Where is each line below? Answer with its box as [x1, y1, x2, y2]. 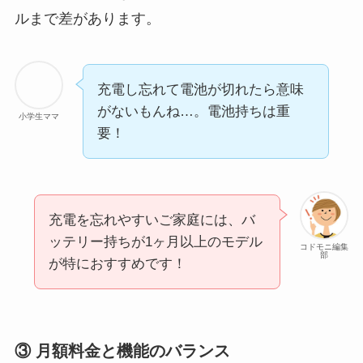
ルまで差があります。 [14, 10, 160, 27]
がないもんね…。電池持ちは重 [96, 103, 290, 119]
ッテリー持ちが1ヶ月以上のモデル [48, 233, 263, 250]
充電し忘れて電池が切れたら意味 [96, 81, 304, 97]
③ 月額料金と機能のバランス [14, 341, 230, 360]
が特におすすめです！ [48, 255, 186, 271]
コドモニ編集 [300, 241, 349, 251]
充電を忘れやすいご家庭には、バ [48, 211, 255, 228]
